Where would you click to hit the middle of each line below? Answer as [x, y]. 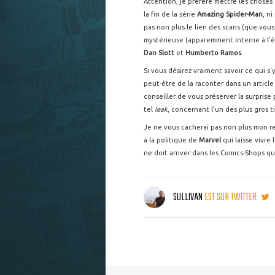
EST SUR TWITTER [231, 198]
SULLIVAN [188, 198]
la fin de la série [170, 14]
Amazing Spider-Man [230, 14]
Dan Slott [159, 53]
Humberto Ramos [213, 53]
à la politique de [170, 140]
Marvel [209, 140]
